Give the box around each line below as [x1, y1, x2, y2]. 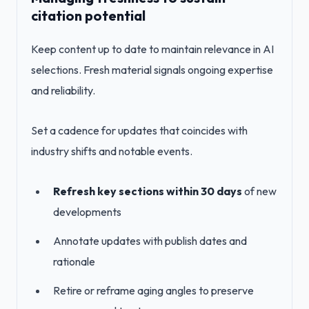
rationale [53, 255, 95, 268]
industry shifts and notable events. [31, 144, 192, 158]
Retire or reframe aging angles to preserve [53, 283, 254, 297]
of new [242, 184, 277, 198]
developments [53, 205, 121, 219]
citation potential [31, 7, 146, 24]
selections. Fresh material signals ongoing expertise [31, 63, 273, 77]
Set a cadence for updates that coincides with [31, 123, 248, 137]
